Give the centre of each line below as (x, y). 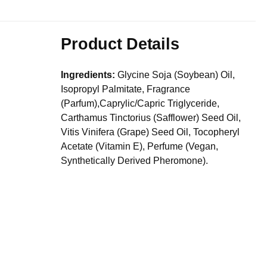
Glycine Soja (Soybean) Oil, (175, 75)
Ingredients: (88, 75)
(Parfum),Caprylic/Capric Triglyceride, (140, 104)
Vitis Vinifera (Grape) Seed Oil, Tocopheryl (150, 132)
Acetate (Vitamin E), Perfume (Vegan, (140, 147)
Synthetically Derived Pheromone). (135, 161)
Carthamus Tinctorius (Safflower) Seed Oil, (151, 118)
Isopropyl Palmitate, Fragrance (126, 89)
